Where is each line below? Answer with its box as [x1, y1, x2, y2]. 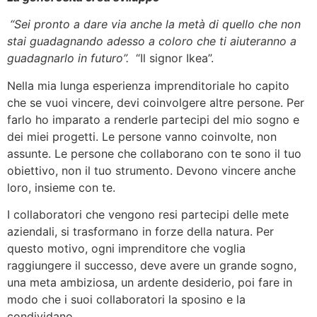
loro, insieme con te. [7, 180, 115, 195]
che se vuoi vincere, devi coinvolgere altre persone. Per [7, 95, 304, 110]
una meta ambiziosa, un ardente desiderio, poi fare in [7, 275, 292, 290]
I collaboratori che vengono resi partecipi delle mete [7, 207, 289, 222]
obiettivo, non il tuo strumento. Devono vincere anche [7, 163, 296, 178]
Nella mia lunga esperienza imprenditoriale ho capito [7, 78, 289, 93]
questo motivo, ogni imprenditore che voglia [7, 241, 246, 256]
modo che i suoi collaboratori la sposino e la [7, 292, 246, 307]
